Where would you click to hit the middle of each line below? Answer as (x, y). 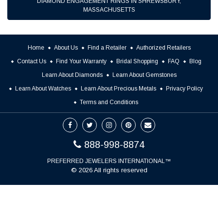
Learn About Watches (43, 89)
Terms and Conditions (109, 102)
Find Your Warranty (81, 61)
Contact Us (31, 61)
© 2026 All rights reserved (109, 170)
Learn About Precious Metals (118, 89)
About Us (66, 48)
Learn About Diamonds (72, 75)
